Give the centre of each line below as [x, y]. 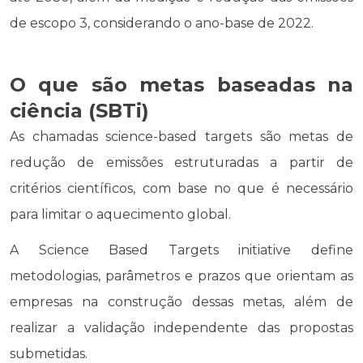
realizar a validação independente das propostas [181, 327]
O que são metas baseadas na [181, 84]
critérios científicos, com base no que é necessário [181, 188]
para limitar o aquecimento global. [120, 214]
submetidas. [49, 353]
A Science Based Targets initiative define [181, 250]
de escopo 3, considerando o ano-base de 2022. [162, 23]
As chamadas [54, 136]
